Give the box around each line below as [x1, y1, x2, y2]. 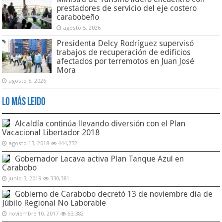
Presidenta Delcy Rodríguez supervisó [56, 38, 194, 48]
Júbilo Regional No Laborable [2, 198, 107, 208]
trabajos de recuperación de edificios [56, 47, 191, 57]
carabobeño [56, 12, 100, 22]
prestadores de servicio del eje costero [56, 3, 197, 13]
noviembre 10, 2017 [8, 210, 59, 217]
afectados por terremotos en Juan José [56, 56, 195, 66]
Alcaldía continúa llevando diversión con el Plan [15, 118, 186, 128]
